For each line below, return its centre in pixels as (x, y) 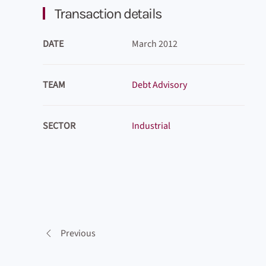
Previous (78, 234)
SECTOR (59, 126)
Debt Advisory (159, 85)
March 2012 (155, 44)
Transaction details (107, 14)
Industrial (151, 126)
